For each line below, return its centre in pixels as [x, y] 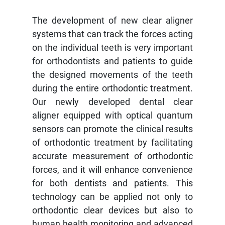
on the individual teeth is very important [113, 47]
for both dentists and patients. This [113, 183]
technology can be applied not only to [113, 196]
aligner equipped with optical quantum [113, 115]
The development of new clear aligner [113, 20]
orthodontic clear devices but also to [113, 210]
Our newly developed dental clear [113, 101]
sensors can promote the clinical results [113, 129]
